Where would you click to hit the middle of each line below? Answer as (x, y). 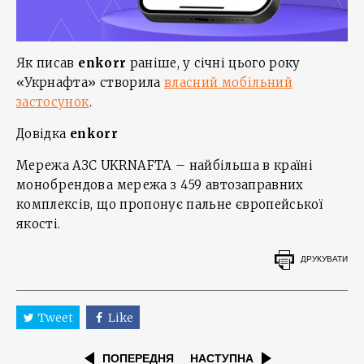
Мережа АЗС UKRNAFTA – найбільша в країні (165, 165)
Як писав (48, 63)
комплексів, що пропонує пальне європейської (170, 204)
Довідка (43, 133)
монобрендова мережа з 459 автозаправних (160, 184)
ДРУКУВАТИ (324, 259)
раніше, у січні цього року (213, 63)
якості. (39, 223)
